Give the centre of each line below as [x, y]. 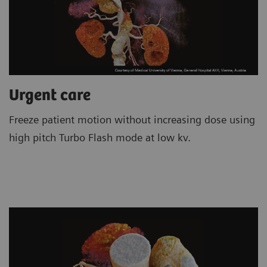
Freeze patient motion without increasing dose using [132, 120]
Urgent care [50, 96]
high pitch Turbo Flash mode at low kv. [100, 138]
